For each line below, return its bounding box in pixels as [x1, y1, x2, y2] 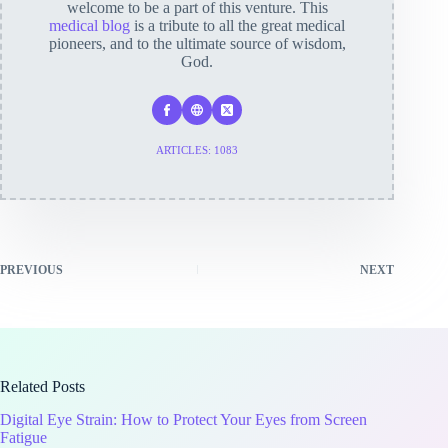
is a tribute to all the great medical [130, 17, 346, 35]
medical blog [49, 17, 131, 35]
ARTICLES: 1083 [156, 144, 239, 157]
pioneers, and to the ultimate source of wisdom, [48, 35, 346, 53]
